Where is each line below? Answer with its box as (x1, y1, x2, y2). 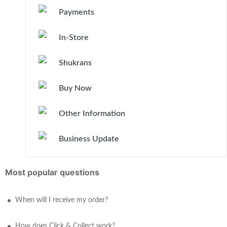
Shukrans (59, 59, 92, 67)
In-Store (59, 33, 89, 42)
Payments (59, 8, 94, 16)
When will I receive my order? (15, 197, 108, 204)
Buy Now (59, 84, 92, 92)
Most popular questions (5, 167, 99, 177)
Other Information (59, 109, 125, 118)
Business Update (59, 135, 119, 143)
